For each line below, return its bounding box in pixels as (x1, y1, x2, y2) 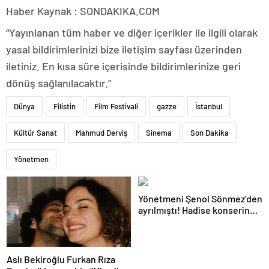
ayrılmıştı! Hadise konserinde (138, 204, 261, 216)
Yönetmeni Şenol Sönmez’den (138, 193, 262, 205)
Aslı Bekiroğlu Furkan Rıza (7, 253, 115, 265)
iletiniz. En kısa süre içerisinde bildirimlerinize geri (6, 59, 241, 73)
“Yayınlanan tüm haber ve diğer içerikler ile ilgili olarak (6, 26, 258, 40)
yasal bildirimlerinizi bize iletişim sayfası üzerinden (6, 43, 242, 56)
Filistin (53, 101, 76, 112)
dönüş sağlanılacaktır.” (6, 76, 111, 90)
